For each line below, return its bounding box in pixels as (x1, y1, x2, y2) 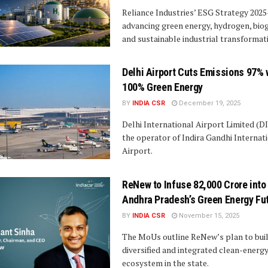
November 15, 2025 (177, 211, 239, 220)
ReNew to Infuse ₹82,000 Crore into (122, 178, 266, 191)
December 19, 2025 (177, 99, 240, 108)
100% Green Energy (122, 81, 203, 94)
